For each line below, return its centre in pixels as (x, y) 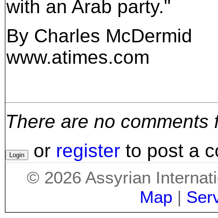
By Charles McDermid (99, 36)
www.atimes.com (78, 57)
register (88, 150)
